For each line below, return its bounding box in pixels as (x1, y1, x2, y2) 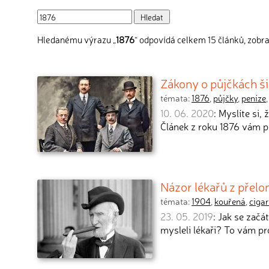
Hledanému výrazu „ (37, 33, 116, 46)
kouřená (214, 195, 246, 207)
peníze (241, 92, 266, 104)
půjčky (213, 92, 238, 104)
